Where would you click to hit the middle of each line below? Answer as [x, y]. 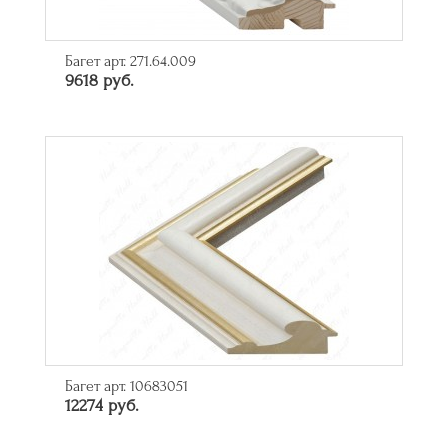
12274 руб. [102, 406]
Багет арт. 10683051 [126, 386]
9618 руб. [99, 81]
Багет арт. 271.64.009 [130, 61]
